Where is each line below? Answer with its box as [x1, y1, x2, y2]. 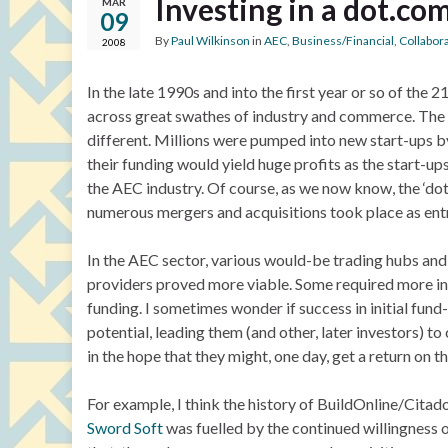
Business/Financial [292, 33, 394, 48]
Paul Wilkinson [171, 33, 250, 48]
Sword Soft [87, 418, 163, 437]
